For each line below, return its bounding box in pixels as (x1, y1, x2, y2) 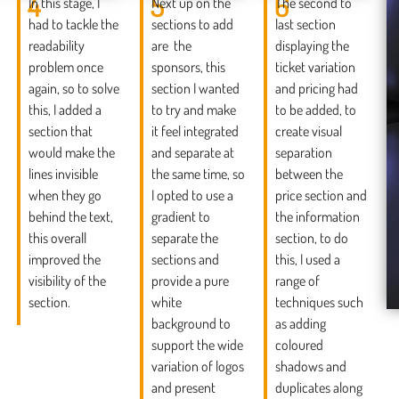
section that (28, 121, 94, 140)
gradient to (151, 207, 211, 225)
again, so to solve (28, 78, 120, 97)
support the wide (151, 335, 244, 354)
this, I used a (274, 249, 340, 268)
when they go (28, 185, 102, 204)
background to (151, 313, 232, 332)
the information (274, 207, 360, 225)
